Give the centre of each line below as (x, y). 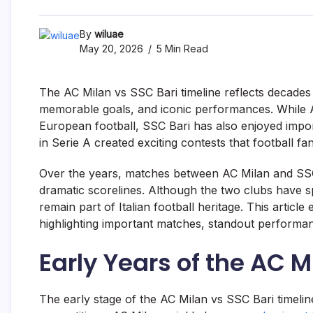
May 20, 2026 (111, 49)
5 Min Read (181, 49)
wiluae (109, 34)
